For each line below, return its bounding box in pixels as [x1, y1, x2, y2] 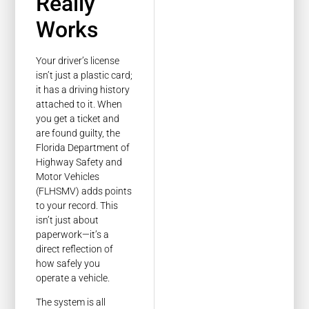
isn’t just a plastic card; [36, 69, 133, 81]
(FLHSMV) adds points [36, 185, 132, 197]
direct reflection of [36, 243, 114, 255]
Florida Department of [36, 141, 130, 153]
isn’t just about [36, 214, 99, 226]
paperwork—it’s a [36, 228, 110, 240]
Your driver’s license [36, 54, 120, 66]
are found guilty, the [36, 127, 121, 139]
